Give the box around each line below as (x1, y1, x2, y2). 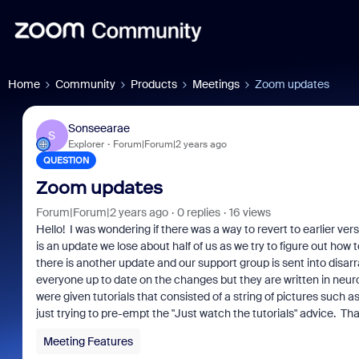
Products (131, 77, 177, 91)
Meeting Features (42, 334, 133, 349)
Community (55, 77, 115, 91)
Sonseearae (67, 120, 130, 135)
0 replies (176, 205, 220, 220)
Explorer (67, 137, 104, 151)
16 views (228, 205, 271, 220)
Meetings (192, 77, 240, 91)
